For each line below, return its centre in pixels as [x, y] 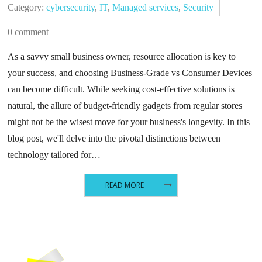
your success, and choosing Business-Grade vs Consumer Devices [130, 73]
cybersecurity [71, 8]
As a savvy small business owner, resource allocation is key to [122, 57]
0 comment [28, 32]
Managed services [146, 8]
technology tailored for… [54, 155]
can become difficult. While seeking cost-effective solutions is [121, 89]
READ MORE [124, 185]
